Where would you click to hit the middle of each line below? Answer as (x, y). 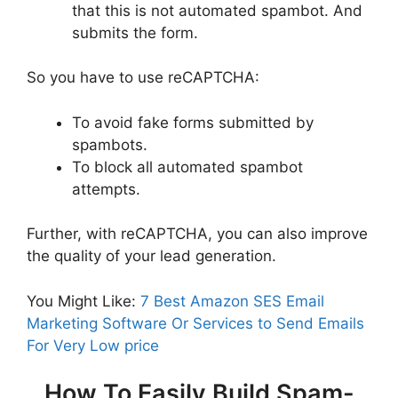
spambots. (110, 144)
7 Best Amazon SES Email (232, 301)
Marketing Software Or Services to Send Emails (195, 323)
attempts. (106, 189)
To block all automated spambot (187, 167)
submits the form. (135, 32)
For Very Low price (93, 345)
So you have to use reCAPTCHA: (143, 77)
